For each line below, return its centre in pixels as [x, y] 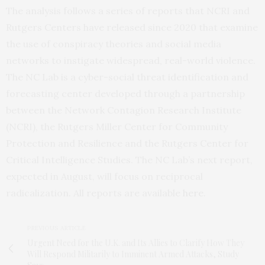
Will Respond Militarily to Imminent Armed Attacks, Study [133, 254]
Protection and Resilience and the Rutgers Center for [127, 143]
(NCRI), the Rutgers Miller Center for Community [117, 127]
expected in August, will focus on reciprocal [104, 176]
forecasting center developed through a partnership [125, 93]
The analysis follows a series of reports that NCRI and [128, 11]
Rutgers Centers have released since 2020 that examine [132, 27]
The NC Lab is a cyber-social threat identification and [127, 77]
